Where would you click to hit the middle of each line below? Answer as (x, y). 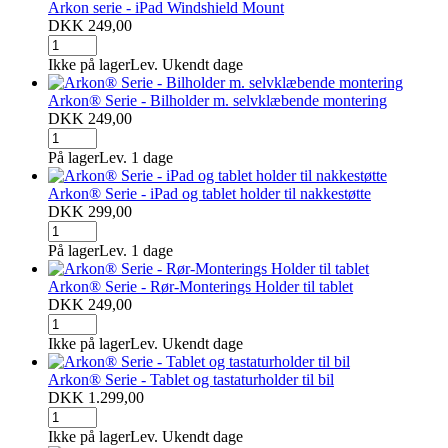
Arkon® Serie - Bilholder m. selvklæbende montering (217, 100)
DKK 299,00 (90, 211)
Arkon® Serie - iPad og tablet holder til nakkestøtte (209, 193)
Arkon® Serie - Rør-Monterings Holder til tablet (200, 286)
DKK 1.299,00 (96, 397)
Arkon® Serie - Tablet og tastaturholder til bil (191, 379)
